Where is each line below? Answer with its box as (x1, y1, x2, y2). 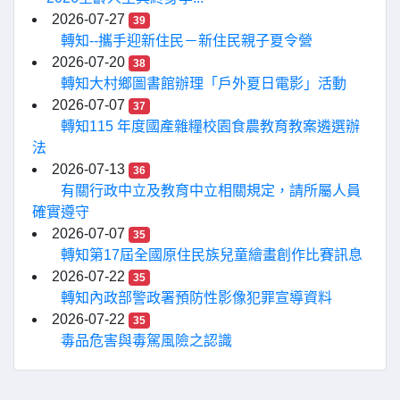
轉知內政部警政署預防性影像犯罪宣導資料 (61, 289, 332, 305)
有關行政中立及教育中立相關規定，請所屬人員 (61, 182, 361, 198)
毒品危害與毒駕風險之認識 (61, 332, 232, 348)
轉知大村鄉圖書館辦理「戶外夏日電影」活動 (61, 75, 346, 91)
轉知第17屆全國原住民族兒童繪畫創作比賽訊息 (61, 246, 362, 262)
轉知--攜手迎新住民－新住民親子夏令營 (61, 32, 312, 48)
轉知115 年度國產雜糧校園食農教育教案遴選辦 (61, 118, 360, 134)
